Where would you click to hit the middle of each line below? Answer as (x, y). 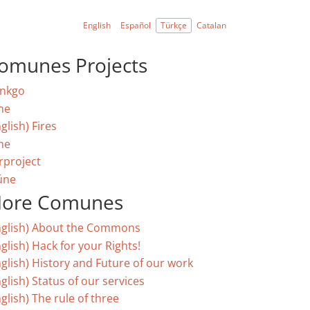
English (97, 25)
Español (136, 25)
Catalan (211, 25)
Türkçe (174, 25)
